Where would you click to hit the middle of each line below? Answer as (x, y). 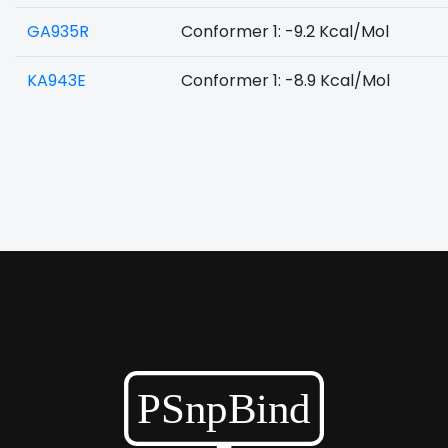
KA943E (56, 80)
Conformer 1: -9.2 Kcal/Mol (285, 31)
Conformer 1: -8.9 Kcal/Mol (285, 80)
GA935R (58, 31)
